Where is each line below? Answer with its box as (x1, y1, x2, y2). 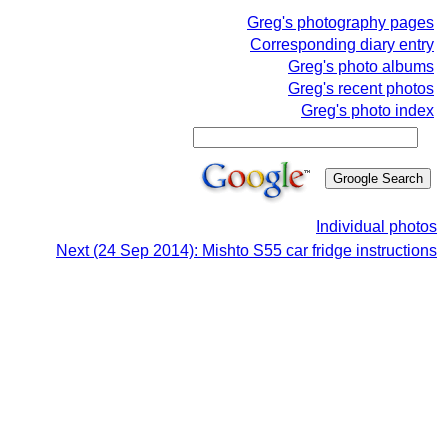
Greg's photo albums (288, 58, 434, 75)
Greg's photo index (301, 102, 434, 119)
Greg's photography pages (247, 14, 434, 31)
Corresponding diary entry (250, 36, 434, 53)
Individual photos (316, 218, 437, 235)
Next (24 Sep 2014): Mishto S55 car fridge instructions (56, 242, 437, 259)
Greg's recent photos (288, 80, 434, 97)
